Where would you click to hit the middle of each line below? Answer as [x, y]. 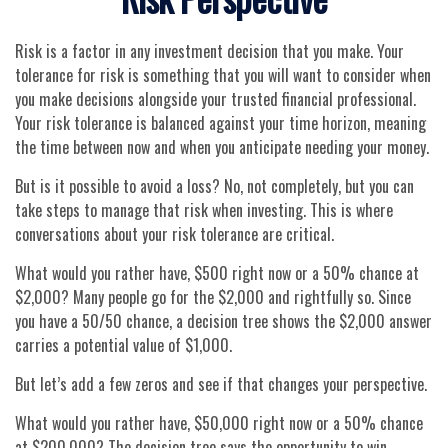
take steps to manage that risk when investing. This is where [204, 210]
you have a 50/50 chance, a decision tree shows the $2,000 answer [223, 321]
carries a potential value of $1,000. [123, 345]
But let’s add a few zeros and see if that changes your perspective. [221, 384]
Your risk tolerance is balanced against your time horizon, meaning [220, 123]
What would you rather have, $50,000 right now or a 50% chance [219, 423]
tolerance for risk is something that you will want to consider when [223, 75]
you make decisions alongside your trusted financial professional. [215, 99]
